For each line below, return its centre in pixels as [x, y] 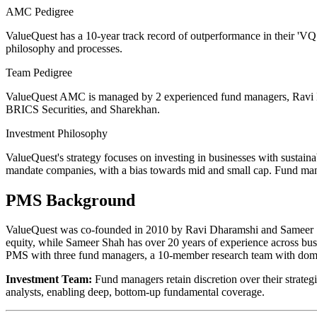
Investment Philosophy [57, 133]
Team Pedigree [39, 72]
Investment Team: [49, 279]
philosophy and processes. [64, 48]
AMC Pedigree [40, 11]
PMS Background [70, 200]
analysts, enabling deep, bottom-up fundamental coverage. [135, 292]
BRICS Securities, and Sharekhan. [83, 109]
